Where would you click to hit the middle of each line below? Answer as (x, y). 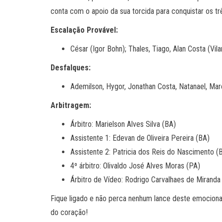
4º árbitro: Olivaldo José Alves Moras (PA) (135, 166)
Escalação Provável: (84, 30)
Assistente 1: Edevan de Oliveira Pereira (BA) (140, 138)
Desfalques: (71, 68)
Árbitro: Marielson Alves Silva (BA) (123, 124)
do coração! (69, 212)
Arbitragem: (71, 105)
